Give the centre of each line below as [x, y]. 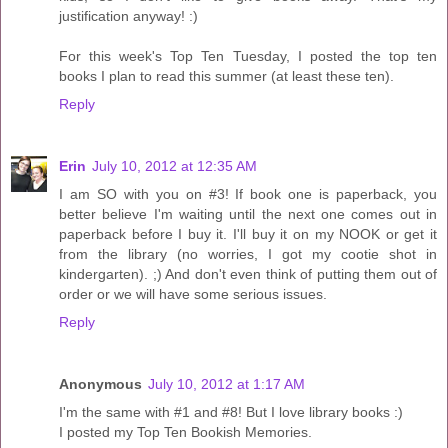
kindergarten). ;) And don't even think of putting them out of [248, 274]
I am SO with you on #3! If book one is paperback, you [248, 194]
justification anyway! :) [128, 16]
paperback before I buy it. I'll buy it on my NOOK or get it [248, 234]
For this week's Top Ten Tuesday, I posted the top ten [248, 56]
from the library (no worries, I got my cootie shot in [248, 254]
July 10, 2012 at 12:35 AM [174, 166]
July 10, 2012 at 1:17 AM [226, 384]
